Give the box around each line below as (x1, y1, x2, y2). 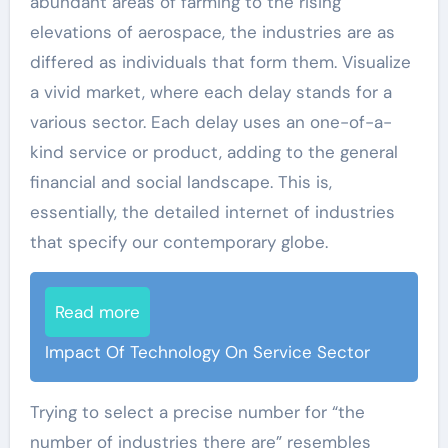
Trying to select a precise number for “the (29, 401, 365, 424)
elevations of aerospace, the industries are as (29, 21, 395, 44)
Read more (54, 301, 140, 324)
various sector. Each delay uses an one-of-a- (29, 111, 392, 134)
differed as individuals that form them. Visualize (29, 51, 411, 74)
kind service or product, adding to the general (29, 141, 398, 164)
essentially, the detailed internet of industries (29, 201, 395, 224)
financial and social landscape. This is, (29, 171, 332, 194)
